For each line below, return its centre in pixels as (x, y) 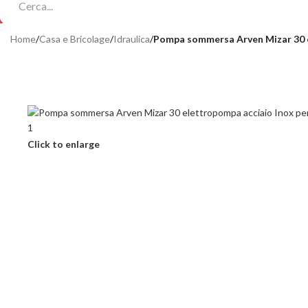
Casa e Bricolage (75, 39)
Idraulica (132, 39)
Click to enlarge (64, 144)
